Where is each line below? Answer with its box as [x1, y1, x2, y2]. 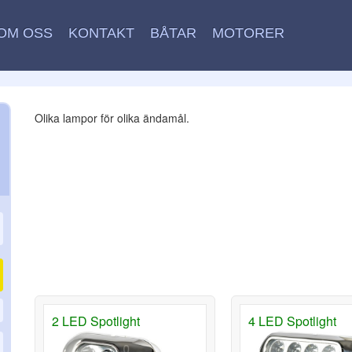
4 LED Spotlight [247, 311, 336, 330]
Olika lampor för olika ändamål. [35, 110, 189, 126]
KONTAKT [68, 25, 134, 41]
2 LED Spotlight [52, 311, 140, 330]
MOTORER [211, 25, 284, 41]
